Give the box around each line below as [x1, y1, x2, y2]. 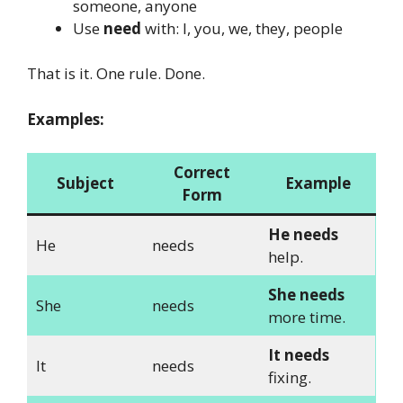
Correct [173, 162, 230, 184]
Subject [57, 173, 114, 194]
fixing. [267, 367, 311, 389]
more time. [267, 307, 345, 328]
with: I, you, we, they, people [141, 17, 343, 39]
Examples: [27, 108, 104, 130]
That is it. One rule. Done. [27, 63, 205, 85]
